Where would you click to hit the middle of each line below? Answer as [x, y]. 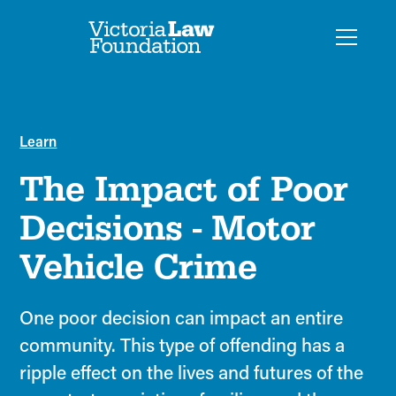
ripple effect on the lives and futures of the [192, 372]
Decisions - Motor [168, 228]
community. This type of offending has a [183, 345]
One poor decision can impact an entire [182, 317]
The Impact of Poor [184, 189]
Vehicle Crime [139, 267]
